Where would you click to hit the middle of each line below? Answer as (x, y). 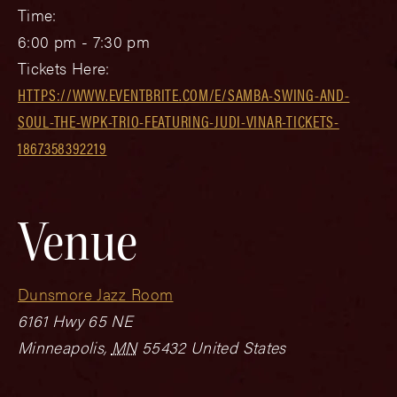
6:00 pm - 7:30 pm (84, 41)
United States (238, 346)
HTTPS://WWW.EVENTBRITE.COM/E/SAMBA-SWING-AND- (184, 94)
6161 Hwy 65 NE (76, 320)
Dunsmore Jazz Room (96, 293)
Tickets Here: (64, 67)
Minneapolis (61, 346)
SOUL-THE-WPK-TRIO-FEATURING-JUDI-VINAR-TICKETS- (179, 121)
